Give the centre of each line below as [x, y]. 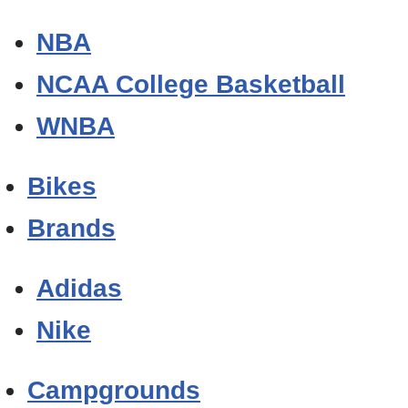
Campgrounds [114, 391]
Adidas [79, 289]
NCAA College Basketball [191, 85]
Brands [71, 229]
